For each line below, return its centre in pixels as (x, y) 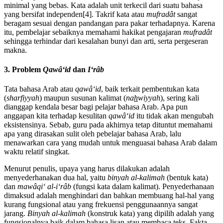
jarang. (16, 214)
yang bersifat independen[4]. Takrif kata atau (75, 14)
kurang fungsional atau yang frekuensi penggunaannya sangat (101, 205)
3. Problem (23, 70)
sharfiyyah (23, 98)
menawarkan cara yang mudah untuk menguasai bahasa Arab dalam (111, 143)
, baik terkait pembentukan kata (150, 89)
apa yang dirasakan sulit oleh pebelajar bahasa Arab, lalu (93, 134)
